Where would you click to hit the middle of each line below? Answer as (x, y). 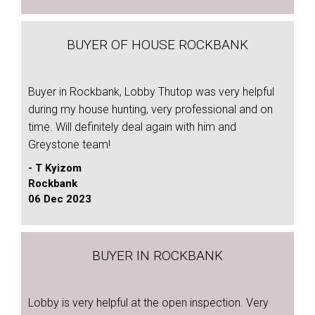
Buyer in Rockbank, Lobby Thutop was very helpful (151, 92)
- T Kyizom (55, 168)
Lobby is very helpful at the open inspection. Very (148, 303)
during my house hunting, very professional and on (150, 109)
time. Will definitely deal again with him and (132, 127)
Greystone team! (69, 144)
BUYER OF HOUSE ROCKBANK (157, 45)
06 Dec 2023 (60, 199)
